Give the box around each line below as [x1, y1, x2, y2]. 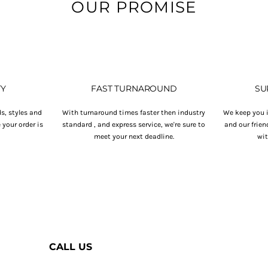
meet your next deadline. [93, 132, 174, 141]
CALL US [48, 240, 92, 252]
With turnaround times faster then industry [62, 108, 206, 117]
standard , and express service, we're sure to [62, 120, 206, 129]
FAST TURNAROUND [91, 83, 177, 94]
